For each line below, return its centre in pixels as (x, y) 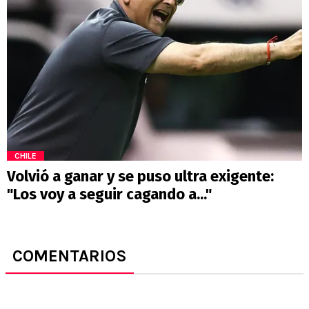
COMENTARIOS (70, 256)
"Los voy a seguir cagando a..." (109, 195)
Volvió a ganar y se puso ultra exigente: (140, 177)
